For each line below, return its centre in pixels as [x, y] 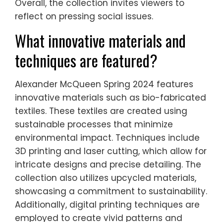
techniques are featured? [86, 60]
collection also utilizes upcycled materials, [106, 178]
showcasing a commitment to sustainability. [111, 192]
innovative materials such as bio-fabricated [111, 98]
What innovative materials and [100, 41]
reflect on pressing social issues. [84, 17]
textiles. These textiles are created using [101, 111]
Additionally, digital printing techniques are [107, 205]
